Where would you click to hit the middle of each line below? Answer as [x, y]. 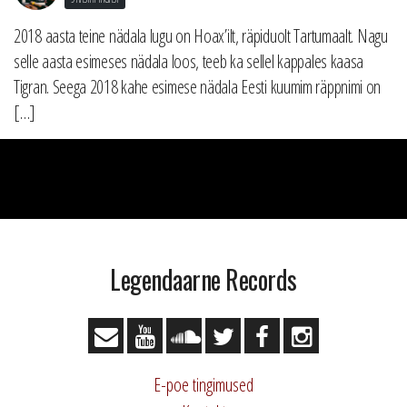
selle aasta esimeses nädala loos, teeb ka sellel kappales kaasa [189, 61]
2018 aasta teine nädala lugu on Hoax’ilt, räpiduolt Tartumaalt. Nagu [201, 36]
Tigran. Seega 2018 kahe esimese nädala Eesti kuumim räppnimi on [198, 87]
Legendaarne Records [203, 279]
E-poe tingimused [203, 385]
